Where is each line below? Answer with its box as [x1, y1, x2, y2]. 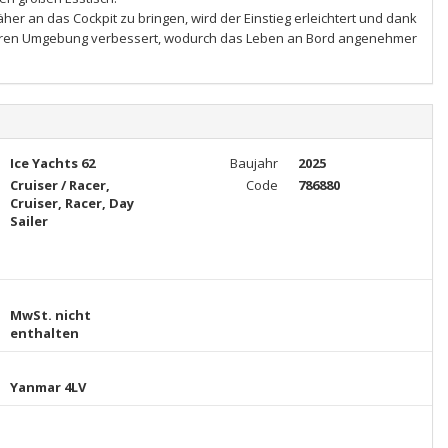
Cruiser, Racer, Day [9, 194, 134, 212]
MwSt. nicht [9, 306, 91, 324]
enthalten [9, 324, 79, 342]
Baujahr [229, 154, 278, 172]
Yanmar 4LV [9, 378, 86, 396]
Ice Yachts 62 [9, 154, 95, 172]
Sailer [9, 212, 48, 230]
